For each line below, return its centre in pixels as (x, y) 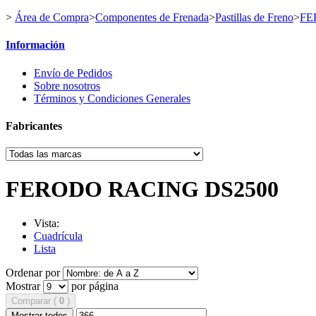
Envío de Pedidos (73, 73)
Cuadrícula (58, 236)
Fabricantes (34, 126)
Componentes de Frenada (152, 17)
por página (95, 286)
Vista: (47, 223)
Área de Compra (52, 17)
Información (35, 45)
